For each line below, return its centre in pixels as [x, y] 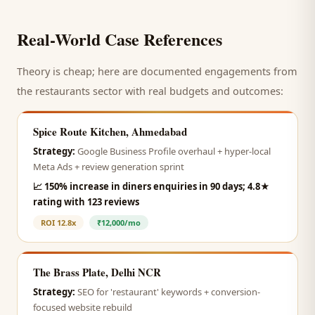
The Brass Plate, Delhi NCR [97, 272]
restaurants [63, 91]
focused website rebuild [83, 307]
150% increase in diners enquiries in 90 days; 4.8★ [157, 186]
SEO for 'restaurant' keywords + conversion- [169, 292]
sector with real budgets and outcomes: [187, 91]
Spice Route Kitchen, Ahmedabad [110, 131]
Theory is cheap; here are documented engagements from [157, 71]
